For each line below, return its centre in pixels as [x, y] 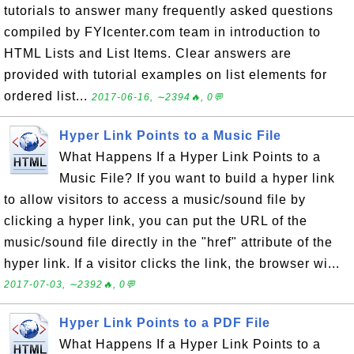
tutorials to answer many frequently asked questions [169, 11]
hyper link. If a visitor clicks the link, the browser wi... [172, 264]
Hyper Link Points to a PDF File [165, 323]
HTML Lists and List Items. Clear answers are [148, 53]
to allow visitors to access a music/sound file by [155, 200]
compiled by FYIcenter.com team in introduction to [162, 32]
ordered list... [48, 96]
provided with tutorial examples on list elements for [166, 75]
